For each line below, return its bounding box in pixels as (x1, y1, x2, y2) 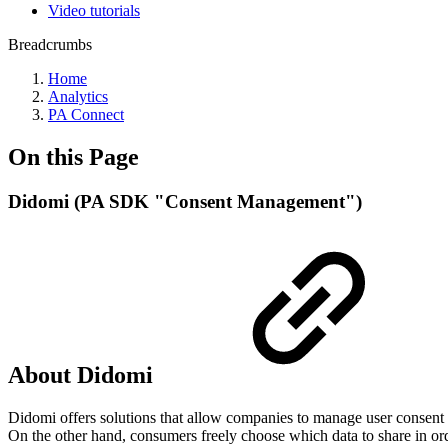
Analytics (48, 88, 108, 105)
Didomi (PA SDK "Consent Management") (8, 190, 362, 212)
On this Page (8, 143, 139, 170)
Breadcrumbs (8, 36, 92, 53)
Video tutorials (48, 2, 140, 19)
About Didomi (8, 361, 159, 388)
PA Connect (48, 106, 124, 123)
